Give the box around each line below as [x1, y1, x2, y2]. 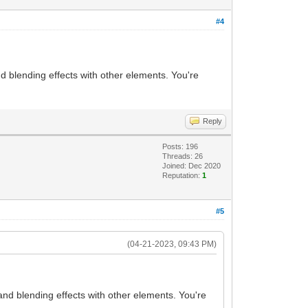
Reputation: [162, 171, 203, 179]
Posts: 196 [162, 142, 199, 151]
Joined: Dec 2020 [162, 162, 221, 170]
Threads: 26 [162, 152, 203, 160]
